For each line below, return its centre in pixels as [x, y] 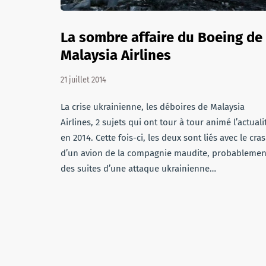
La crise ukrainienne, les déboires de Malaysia [153, 107]
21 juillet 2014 [83, 80]
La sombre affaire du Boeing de [161, 37]
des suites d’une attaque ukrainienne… [138, 169]
